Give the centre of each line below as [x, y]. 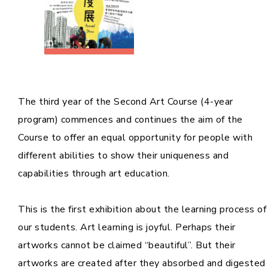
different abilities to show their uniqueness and [123, 156]
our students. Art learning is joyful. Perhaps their [127, 228]
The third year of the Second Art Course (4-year [126, 102]
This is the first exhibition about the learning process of [142, 210]
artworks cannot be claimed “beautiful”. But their [127, 246]
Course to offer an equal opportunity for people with [135, 138]
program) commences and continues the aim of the [130, 120]
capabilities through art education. [94, 174]
